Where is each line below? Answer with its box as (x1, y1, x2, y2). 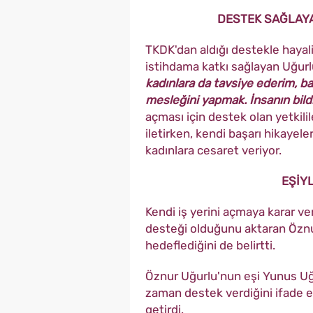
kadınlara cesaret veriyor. (145, 143, 282, 157)
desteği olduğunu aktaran (145, 221, 289, 235)
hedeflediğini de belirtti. (145, 238, 275, 252)
